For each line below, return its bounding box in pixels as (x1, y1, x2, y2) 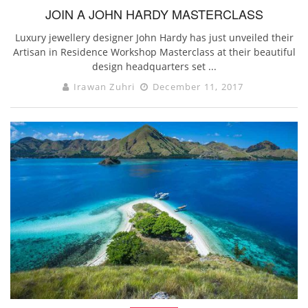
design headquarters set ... (91, 59, 217, 73)
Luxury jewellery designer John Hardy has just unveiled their (14, 30, 294, 44)
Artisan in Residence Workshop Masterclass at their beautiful (12, 45, 296, 58)
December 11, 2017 (149, 80, 244, 93)
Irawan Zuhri (73, 80, 135, 93)
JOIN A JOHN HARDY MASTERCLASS (45, 4, 263, 23)
